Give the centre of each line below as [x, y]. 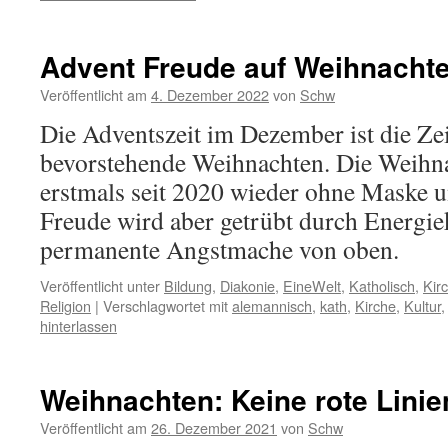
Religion [65, 305]
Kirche [375, 305]
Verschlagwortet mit [165, 305]
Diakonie [247, 285]
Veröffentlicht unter [100, 285]
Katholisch [382, 285]
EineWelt [312, 285]
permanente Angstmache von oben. [219, 249]
